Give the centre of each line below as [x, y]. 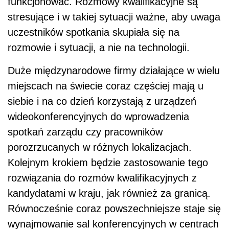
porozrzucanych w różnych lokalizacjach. [100, 147]
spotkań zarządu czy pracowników [85, 132]
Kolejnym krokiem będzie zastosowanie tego [108, 163]
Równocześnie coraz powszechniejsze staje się [114, 209]
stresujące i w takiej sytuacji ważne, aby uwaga [114, 17]
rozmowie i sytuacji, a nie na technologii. [99, 48]
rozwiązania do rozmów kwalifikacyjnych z [102, 178]
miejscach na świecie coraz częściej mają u [106, 86]
